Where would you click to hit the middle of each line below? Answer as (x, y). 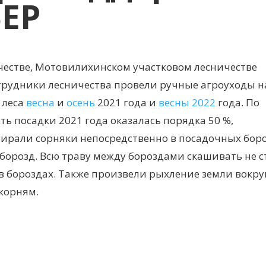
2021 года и (127, 102)
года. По (237, 102)
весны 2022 (187, 102)
